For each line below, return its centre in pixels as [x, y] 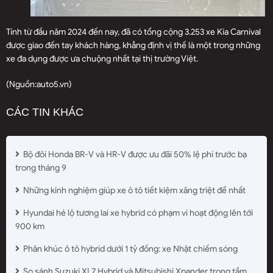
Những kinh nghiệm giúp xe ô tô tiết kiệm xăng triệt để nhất [133, 191]
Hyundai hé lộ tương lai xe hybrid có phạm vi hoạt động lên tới [137, 213]
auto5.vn [53, 85]
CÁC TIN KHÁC [45, 112]
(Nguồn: [21, 85]
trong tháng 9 [41, 168]
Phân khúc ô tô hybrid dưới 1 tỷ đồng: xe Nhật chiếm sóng [129, 249]
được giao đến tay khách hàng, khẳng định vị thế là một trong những [133, 46]
